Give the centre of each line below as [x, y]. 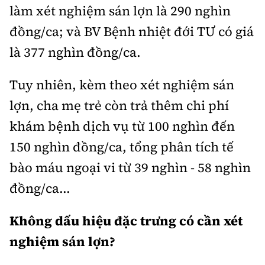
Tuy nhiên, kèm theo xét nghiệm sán [122, 85]
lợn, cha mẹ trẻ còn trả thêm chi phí [119, 105]
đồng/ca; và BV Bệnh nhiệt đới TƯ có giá [132, 31]
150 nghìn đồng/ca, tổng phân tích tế [122, 147]
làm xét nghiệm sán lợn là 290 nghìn [120, 11]
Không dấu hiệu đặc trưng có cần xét [126, 221]
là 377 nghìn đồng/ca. [75, 52]
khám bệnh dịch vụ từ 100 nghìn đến [122, 126]
